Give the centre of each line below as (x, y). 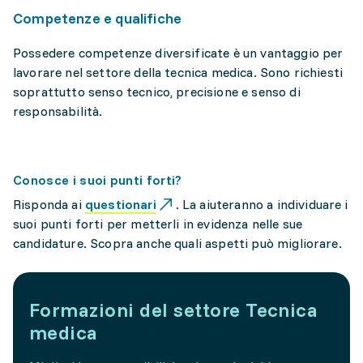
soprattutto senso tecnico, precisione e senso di (157, 92)
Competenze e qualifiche (98, 19)
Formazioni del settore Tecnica (174, 310)
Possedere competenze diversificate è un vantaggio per (178, 53)
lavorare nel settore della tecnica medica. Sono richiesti (178, 73)
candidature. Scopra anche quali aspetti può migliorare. (179, 243)
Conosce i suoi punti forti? (98, 180)
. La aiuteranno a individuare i (262, 205)
